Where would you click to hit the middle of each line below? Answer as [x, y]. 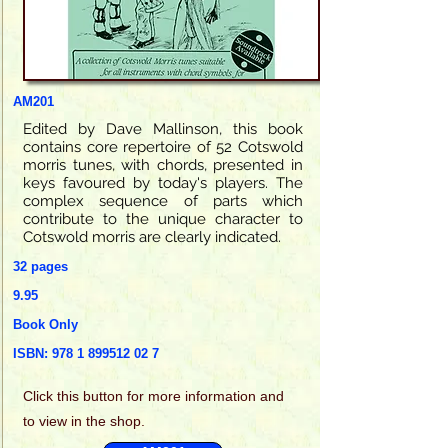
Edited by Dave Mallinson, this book [163, 128]
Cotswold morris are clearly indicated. [152, 236]
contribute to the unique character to [163, 218]
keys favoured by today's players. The [163, 182]
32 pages [40, 266]
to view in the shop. [84, 420]
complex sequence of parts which [163, 200]
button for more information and [183, 395]
